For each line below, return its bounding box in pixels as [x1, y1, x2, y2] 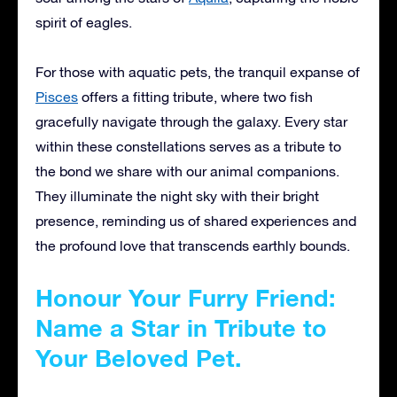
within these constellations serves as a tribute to [35, 137, 341, 154]
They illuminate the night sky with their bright [35, 187, 319, 204]
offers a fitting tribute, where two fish [78, 88, 313, 105]
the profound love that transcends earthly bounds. [35, 237, 350, 253]
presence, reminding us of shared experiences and [35, 212, 356, 229]
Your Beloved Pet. [35, 343, 242, 372]
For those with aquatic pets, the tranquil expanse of [35, 63, 360, 80]
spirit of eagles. [35, 13, 132, 30]
